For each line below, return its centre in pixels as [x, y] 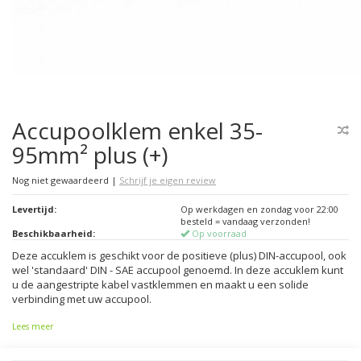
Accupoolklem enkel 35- [137, 131]
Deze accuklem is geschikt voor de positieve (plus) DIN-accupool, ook [179, 255]
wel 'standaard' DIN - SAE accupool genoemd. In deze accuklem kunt [178, 270]
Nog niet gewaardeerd [62, 180]
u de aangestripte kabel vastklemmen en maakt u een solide [160, 284]
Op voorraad [218, 233]
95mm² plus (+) [90, 155]
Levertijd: [34, 209]
